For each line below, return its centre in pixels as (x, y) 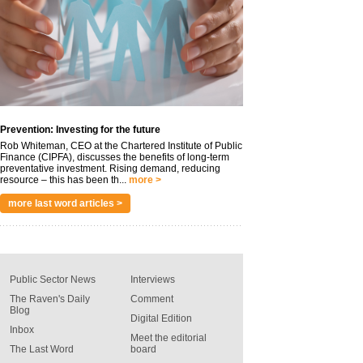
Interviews (153, 279)
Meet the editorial (169, 337)
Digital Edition (161, 318)
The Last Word (42, 349)
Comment (152, 299)
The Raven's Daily (50, 299)
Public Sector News (53, 279)
